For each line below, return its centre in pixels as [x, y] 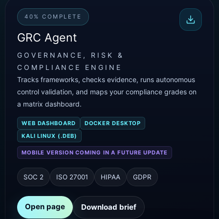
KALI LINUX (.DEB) [50, 136]
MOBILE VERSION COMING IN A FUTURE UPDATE [95, 153]
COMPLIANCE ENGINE [70, 67]
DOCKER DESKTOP [113, 123]
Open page [45, 207]
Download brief [109, 207]
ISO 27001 [72, 177]
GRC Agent [47, 38]
